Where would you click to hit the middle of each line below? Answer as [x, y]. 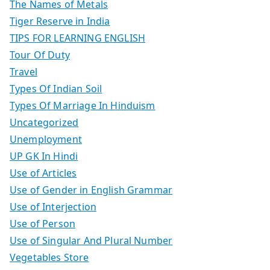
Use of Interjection [53, 206]
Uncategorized [44, 122]
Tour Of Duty [40, 55]
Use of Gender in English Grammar [91, 190]
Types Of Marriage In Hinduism [83, 105]
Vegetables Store [49, 257]
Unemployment [46, 139]
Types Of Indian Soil [56, 88]
